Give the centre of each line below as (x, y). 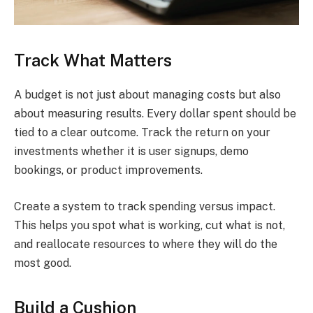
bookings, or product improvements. (110, 170)
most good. (43, 263)
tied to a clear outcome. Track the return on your (142, 132)
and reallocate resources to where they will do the (146, 244)
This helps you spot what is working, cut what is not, (150, 225)
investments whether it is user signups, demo (131, 151)
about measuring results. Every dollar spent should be (155, 113)
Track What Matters (93, 60)
